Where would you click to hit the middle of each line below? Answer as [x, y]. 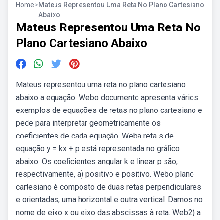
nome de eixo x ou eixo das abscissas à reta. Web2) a [108, 212]
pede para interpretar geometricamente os [88, 123]
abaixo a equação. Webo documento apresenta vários [107, 97]
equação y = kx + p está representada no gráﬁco [98, 149]
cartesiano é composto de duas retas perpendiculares [109, 187]
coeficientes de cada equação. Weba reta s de [95, 136]
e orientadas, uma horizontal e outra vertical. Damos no [109, 200]
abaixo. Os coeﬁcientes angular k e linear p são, [97, 161]
